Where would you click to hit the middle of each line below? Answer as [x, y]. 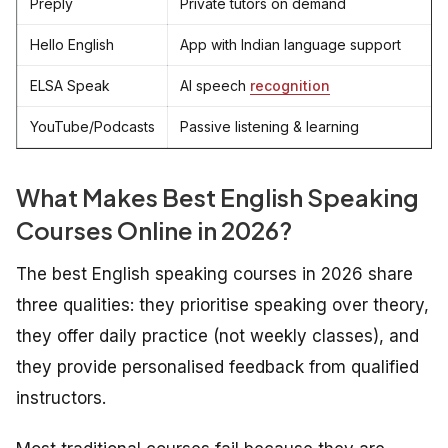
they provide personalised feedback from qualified [217, 367]
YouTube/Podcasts [92, 127]
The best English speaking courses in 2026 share [214, 274]
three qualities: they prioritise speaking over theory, [222, 305]
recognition [290, 86]
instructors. [61, 398]
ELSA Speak [70, 86]
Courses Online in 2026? [154, 230]
